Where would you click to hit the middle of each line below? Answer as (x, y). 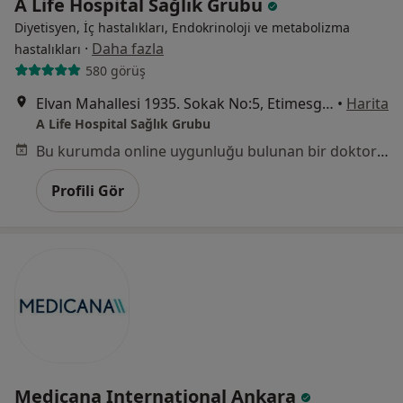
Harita (367, 104)
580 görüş (115, 70)
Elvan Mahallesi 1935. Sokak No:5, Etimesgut (328, 104)
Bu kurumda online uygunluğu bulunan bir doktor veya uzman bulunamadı (383, 152)
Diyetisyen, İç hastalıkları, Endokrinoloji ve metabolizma (182, 28)
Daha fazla (128, 49)
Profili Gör (88, 191)
